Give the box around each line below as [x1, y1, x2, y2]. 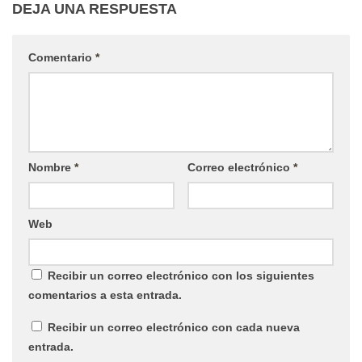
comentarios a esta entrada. [28, 288, 182, 301]
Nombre [28, 160, 74, 174]
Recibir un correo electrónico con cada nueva [48, 320, 300, 334]
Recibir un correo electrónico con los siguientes [48, 268, 314, 282]
